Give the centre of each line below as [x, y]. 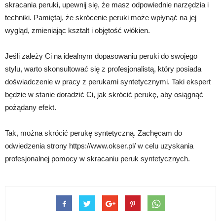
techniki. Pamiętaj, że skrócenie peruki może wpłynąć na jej [101, 18]
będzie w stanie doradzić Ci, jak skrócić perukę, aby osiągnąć [104, 95]
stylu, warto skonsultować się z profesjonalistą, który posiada [103, 69]
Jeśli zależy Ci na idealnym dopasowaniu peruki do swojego [101, 56]
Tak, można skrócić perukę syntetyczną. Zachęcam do [93, 133]
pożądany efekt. [31, 108]
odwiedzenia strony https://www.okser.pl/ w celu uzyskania [99, 146]
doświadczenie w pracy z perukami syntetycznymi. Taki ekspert [108, 82]
